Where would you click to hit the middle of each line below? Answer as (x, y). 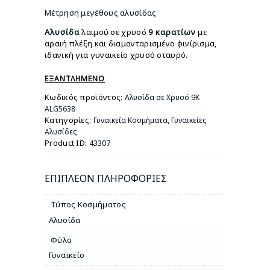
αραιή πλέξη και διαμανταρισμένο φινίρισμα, (131, 43)
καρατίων (175, 32)
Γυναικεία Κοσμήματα (130, 120)
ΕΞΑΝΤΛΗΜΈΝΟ (75, 78)
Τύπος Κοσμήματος (88, 205)
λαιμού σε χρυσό (114, 32)
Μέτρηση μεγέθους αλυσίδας (101, 12)
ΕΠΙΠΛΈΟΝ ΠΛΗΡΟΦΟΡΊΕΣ (106, 178)
